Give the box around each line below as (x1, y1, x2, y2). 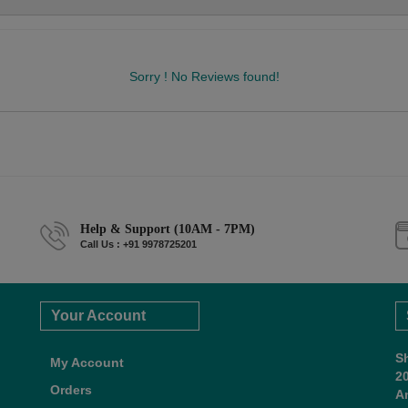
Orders (49, 382, 92, 397)
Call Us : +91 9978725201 (80, 238, 197, 250)
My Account (49, 354, 124, 370)
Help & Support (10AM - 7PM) (80, 221, 255, 236)
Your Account (50, 307, 146, 323)
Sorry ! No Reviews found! (128, 68, 280, 84)
